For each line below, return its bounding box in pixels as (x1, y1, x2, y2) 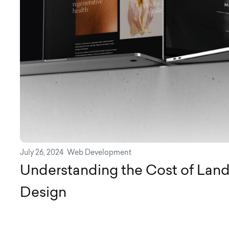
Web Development (67, 149, 131, 156)
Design (20, 186, 66, 200)
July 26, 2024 (20, 149, 63, 156)
